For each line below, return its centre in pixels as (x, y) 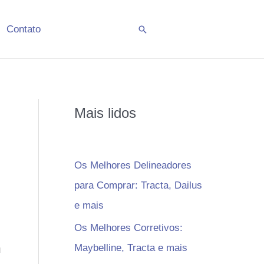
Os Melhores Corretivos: (128, 228)
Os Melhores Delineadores (133, 165)
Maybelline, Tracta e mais (131, 248)
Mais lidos (105, 113)
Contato (24, 29)
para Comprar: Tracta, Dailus (138, 185)
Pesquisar (160, 29)
